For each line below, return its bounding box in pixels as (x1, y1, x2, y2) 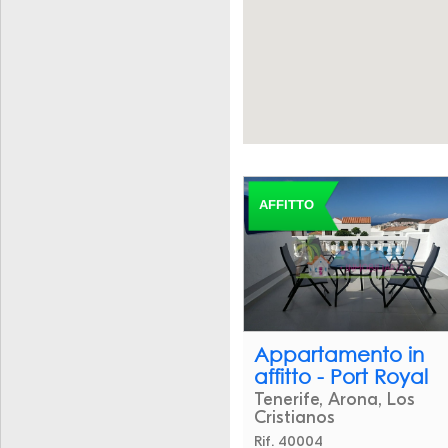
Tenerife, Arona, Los (253, 388, 415, 410)
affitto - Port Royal (253, 364, 428, 388)
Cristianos (253, 406, 335, 428)
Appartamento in (253, 342, 424, 366)
